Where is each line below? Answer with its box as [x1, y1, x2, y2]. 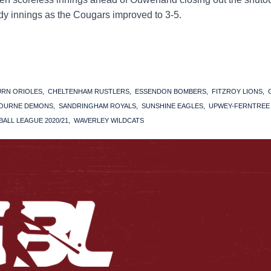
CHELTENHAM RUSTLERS [48, 88, 129, 96]
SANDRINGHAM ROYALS [59, 102, 136, 110]
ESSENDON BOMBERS [135, 88, 206, 96]
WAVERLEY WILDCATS [74, 117, 144, 125]
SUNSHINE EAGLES [142, 102, 203, 110]
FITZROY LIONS [212, 88, 263, 96]
